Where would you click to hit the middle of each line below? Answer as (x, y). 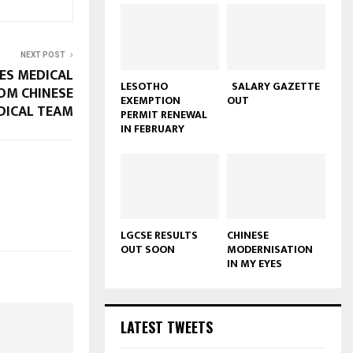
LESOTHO (144, 86)
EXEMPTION (150, 100)
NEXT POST (43, 55)
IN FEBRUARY (152, 128)
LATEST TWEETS (167, 327)
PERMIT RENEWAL (164, 114)
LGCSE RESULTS (159, 236)
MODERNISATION (270, 250)
